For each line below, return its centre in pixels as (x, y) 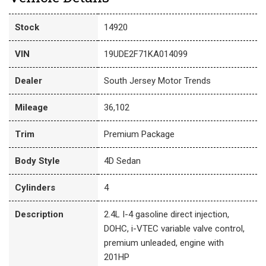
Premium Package (139, 134)
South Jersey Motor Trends (157, 81)
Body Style (37, 161)
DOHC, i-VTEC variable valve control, (174, 229)
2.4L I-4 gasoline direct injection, (167, 215)
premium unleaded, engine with (164, 243)
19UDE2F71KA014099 (146, 54)
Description (39, 215)
